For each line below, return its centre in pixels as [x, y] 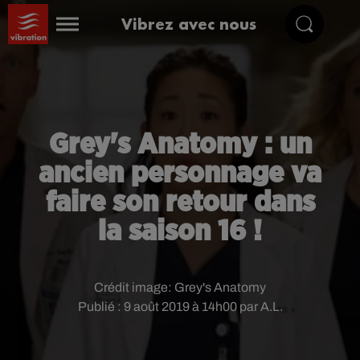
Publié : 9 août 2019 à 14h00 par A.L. [180, 307]
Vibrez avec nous [189, 24]
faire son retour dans [180, 202]
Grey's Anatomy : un [180, 145]
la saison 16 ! [180, 231]
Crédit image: [134, 287]
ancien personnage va [180, 174]
